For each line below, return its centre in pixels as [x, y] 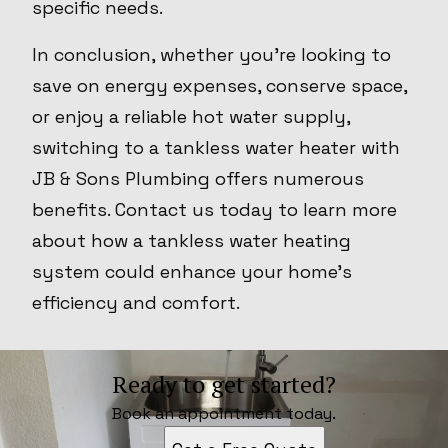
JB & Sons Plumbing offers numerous [198, 179]
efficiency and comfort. [136, 303]
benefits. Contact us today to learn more [214, 210]
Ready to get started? [224, 384]
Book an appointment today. [224, 414]
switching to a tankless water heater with [216, 148]
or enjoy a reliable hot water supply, [191, 117]
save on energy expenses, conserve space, [219, 86]
